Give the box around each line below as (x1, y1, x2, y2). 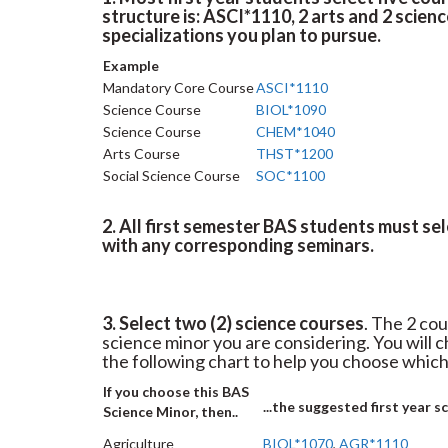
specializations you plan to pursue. (102, 24, 384, 46)
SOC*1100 (256, 167, 325, 184)
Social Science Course (103, 167, 240, 184)
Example (103, 57, 159, 74)
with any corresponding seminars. (102, 234, 374, 256)
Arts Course (103, 145, 180, 162)
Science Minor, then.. (103, 403, 238, 420)
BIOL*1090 (256, 101, 326, 118)
